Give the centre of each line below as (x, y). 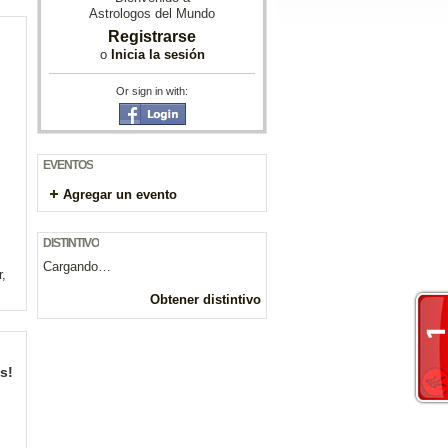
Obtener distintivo (205, 300)
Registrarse (152, 37)
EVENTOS (68, 165)
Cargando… (77, 267)
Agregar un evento (120, 195)
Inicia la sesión (157, 55)
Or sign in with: (152, 91)
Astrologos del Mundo (152, 14)
